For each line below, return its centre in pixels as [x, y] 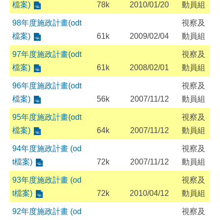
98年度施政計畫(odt [47, 23]
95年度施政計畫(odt [47, 117]
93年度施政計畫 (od [47, 180]
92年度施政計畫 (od [47, 211]
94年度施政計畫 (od [47, 149]
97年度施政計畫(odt [47, 54]
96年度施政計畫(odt [47, 86]
